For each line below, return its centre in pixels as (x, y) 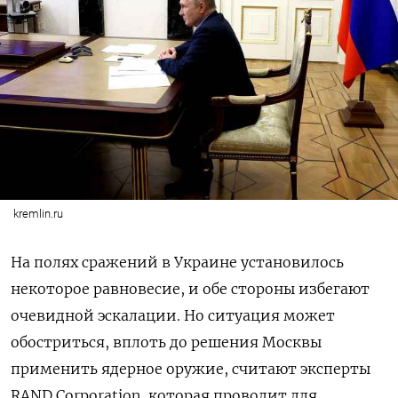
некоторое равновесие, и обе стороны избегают (190, 289)
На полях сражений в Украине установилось (177, 262)
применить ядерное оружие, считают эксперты (191, 369)
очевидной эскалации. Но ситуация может (173, 315)
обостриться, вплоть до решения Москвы (166, 342)
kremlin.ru (38, 214)
